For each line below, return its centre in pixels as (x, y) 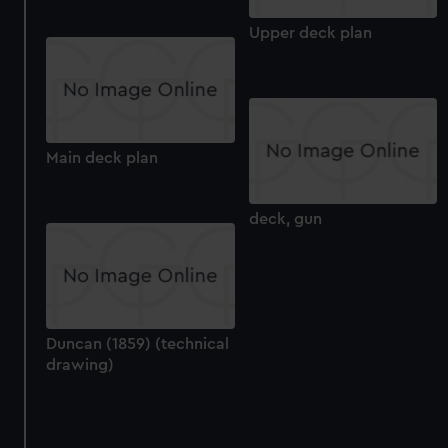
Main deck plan (102, 158)
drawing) (80, 365)
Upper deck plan (310, 33)
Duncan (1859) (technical (138, 344)
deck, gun (285, 219)
